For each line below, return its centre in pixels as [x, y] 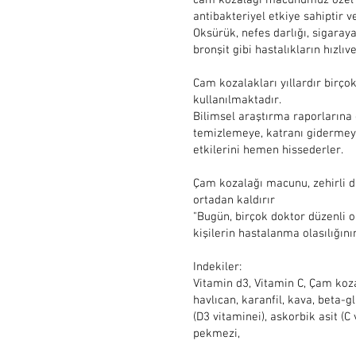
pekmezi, [217, 334]
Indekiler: [217, 267]
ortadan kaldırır [234, 200]
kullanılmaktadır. [237, 100]
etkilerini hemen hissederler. [268, 150]
